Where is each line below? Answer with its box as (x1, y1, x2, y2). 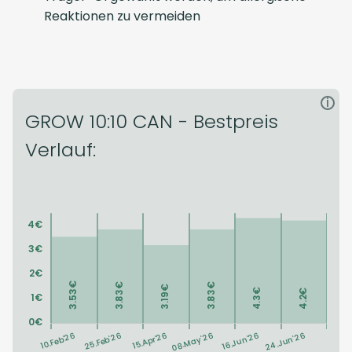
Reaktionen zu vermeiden (44, 7, 200, 25)
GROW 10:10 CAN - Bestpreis (25, 108, 278, 134)
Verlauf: (25, 137, 96, 163)
